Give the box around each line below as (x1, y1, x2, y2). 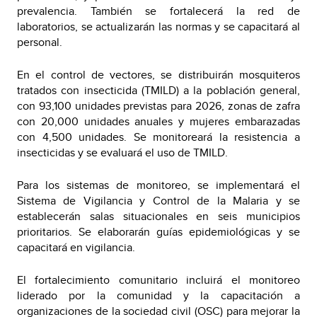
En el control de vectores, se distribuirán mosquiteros (17, 67, 300, 83)
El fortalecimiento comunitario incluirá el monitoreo (17, 272, 300, 288)
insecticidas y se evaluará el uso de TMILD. (17, 144, 228, 161)
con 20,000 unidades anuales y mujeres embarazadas (17, 113, 300, 129)
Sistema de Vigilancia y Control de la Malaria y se (17, 192, 300, 209)
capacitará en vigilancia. (17, 239, 135, 255)
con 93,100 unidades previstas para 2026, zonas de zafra (17, 98, 300, 114)
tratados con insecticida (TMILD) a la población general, (17, 82, 300, 98)
